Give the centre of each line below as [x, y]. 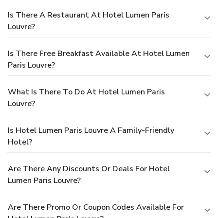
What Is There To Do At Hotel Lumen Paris [86, 92]
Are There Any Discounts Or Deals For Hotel [89, 169]
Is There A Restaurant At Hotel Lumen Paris [89, 15]
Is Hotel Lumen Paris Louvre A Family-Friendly [91, 130]
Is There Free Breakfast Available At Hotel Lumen [99, 53]
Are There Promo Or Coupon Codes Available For [96, 207]
